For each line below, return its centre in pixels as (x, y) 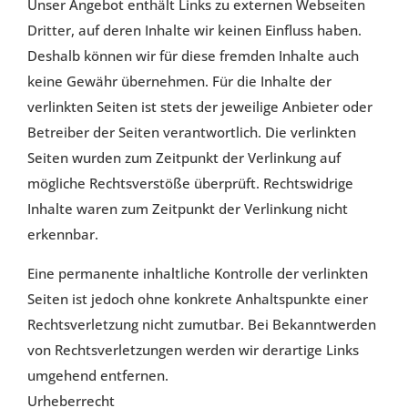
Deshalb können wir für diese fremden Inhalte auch (194, 56)
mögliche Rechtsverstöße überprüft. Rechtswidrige (191, 184)
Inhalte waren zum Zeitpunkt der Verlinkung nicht (188, 209)
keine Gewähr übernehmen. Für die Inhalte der (180, 82)
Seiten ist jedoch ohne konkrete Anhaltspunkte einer (198, 299)
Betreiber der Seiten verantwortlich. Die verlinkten (192, 133)
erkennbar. (63, 235)
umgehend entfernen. (98, 376)
